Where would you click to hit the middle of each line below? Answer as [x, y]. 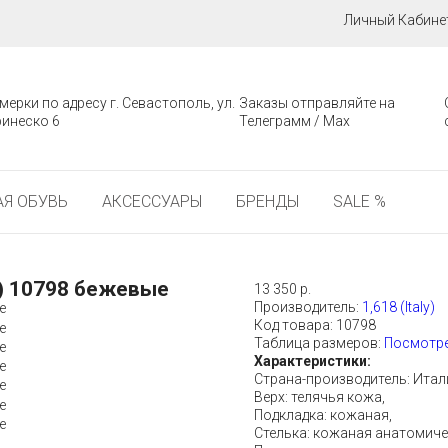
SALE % [359, 201]
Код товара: [293, 325]
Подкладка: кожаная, [323, 415]
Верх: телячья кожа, [319, 397]
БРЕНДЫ [267, 201]
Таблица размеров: [317, 343]
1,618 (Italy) [398, 307]
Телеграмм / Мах [295, 121]
